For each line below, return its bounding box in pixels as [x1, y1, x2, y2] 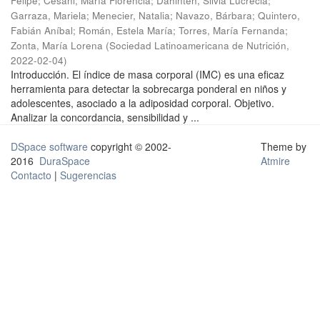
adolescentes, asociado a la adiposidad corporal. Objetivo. [11, 96, 274, 110]
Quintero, [258, 9, 300, 22]
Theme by [260, 139, 309, 154]
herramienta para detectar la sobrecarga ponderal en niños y [11, 81, 286, 96]
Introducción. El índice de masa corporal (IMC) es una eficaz [11, 67, 284, 81]
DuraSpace [39, 154, 90, 168]
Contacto [11, 168, 51, 182]
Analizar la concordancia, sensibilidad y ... [11, 110, 199, 124]
